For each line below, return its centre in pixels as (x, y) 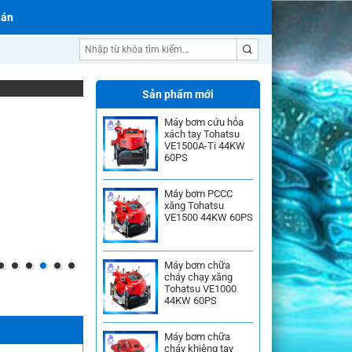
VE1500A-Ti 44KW (205, 146)
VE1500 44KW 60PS (209, 217)
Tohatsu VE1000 (200, 289)
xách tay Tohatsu (202, 134)
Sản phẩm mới (178, 94)
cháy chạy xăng (198, 277)
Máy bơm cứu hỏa (204, 122)
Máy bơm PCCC (198, 194)
